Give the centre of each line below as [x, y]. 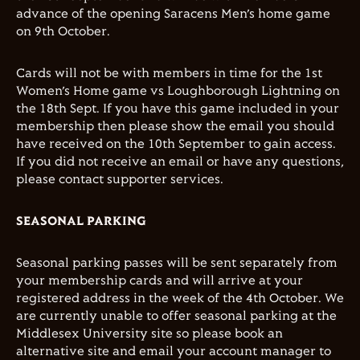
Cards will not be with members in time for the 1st [169, 74]
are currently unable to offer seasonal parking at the [176, 316]
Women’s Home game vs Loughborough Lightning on [178, 91]
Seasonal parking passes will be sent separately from [177, 263]
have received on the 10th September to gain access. [176, 144]
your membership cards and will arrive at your [160, 281]
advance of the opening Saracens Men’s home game [173, 14]
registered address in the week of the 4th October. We [180, 299]
